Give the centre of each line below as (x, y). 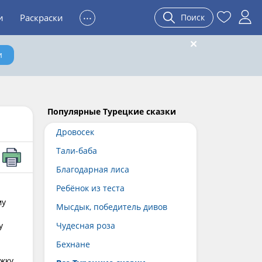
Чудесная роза (86, 225)
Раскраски (42, 18)
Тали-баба (77, 151)
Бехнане (73, 244)
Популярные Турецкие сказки (112, 111)
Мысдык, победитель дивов (112, 207)
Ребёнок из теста (90, 188)
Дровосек (75, 132)
